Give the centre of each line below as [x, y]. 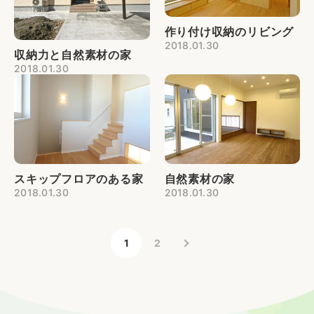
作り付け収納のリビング [229, 32]
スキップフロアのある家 [78, 179]
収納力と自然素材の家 [73, 55]
